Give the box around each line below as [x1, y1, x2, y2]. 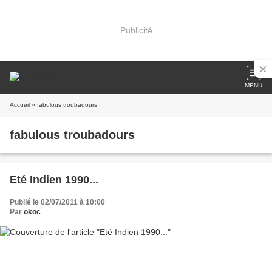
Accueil [10, 101, 30, 108]
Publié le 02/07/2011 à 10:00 [10, 198, 105, 206]
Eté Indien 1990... [10, 174, 98, 186]
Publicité [120, 25, 152, 35]
